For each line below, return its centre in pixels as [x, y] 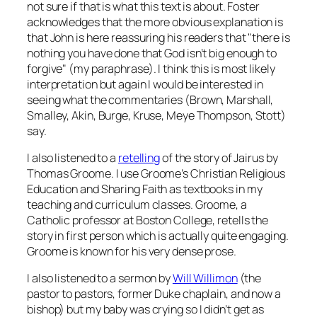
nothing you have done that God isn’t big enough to [152, 53]
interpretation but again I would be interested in [145, 84]
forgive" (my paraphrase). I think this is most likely [151, 68]
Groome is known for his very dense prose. [132, 251]
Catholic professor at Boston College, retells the [148, 220]
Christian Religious [238, 173]
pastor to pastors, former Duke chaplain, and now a [154, 294]
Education [53, 189]
